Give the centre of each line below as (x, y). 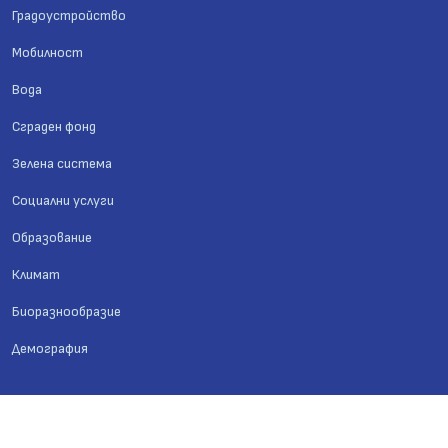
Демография (50, 348)
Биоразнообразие (66, 311)
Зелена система (62, 163)
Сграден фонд (54, 126)
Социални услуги (63, 200)
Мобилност (47, 52)
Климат (36, 274)
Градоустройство (69, 15)
